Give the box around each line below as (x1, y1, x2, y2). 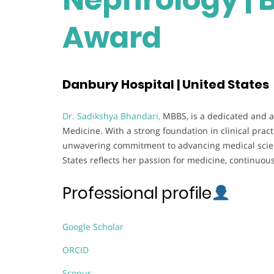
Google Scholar (62, 220, 124, 232)
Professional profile (62, 182, 212, 204)
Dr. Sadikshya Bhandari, (62, 109, 160, 122)
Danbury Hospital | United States (62, 76, 269, 94)
